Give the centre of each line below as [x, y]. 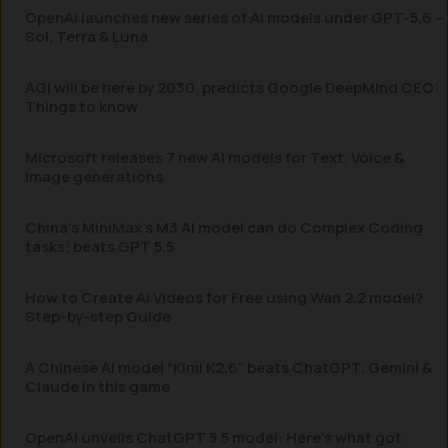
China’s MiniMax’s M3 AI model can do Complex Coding [224, 227]
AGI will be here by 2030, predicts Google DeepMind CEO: [232, 87]
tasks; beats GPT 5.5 [99, 246]
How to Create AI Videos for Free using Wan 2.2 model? [224, 297]
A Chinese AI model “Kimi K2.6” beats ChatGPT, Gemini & [228, 367]
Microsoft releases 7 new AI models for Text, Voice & [214, 157]
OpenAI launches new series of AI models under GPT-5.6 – [234, 17]
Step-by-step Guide [98, 316]
